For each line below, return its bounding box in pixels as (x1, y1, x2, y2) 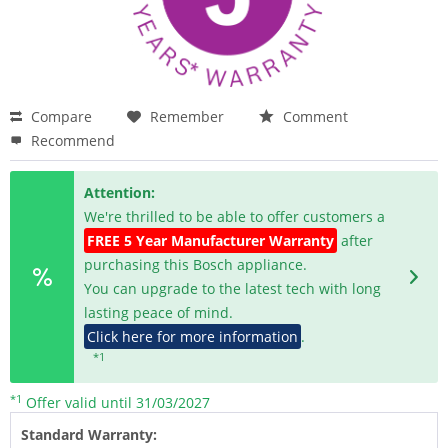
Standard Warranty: (21, 425, 157, 444)
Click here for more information (87, 327, 299, 346)
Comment (279, 107, 348, 126)
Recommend (27, 131, 115, 150)
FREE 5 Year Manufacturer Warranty (87, 231, 335, 250)
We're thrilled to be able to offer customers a (84, 207, 386, 226)
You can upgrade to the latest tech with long (84, 279, 382, 298)
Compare (27, 107, 92, 126)
